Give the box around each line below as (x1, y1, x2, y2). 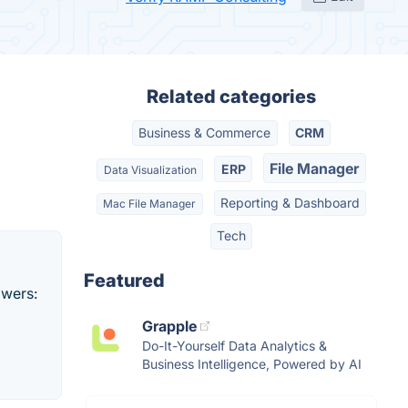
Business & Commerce (138, 125, 271, 141)
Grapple (142, 316, 197, 335)
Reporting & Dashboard (219, 194, 360, 210)
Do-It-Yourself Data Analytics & (142, 337, 327, 353)
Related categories (147, 86, 316, 107)
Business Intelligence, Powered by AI (142, 355, 362, 372)
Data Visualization (103, 162, 197, 177)
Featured (84, 269, 165, 291)
